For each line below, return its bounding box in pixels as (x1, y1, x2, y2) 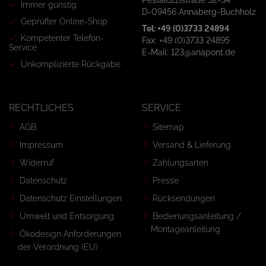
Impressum (20, 140, 63, 150)
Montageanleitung (151, 224, 220, 234)
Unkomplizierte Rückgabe (21, 59, 121, 69)
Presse (153, 176, 179, 185)
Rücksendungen (153, 194, 215, 203)
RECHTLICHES (9, 102, 74, 113)
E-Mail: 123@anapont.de (142, 47, 235, 57)
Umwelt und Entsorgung (20, 211, 114, 221)
